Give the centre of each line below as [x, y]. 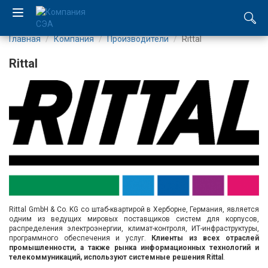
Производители [138, 39]
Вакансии [66, 253]
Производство [81, 165]
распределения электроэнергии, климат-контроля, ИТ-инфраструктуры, [134, 228]
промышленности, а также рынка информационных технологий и [134, 247]
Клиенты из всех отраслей [205, 238]
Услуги [58, 194]
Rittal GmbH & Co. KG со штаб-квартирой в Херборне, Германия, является [134, 209]
